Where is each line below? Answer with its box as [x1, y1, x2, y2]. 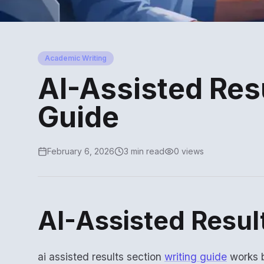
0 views [174, 146, 204, 156]
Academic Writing [45, 54, 107, 62]
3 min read [124, 146, 164, 156]
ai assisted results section [38, 250, 164, 263]
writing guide [164, 250, 227, 263]
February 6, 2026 [47, 146, 114, 156]
